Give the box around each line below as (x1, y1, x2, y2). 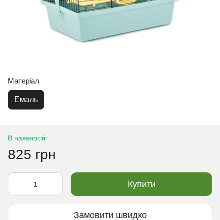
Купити (127, 179, 156, 189)
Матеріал (8, 76, 39, 85)
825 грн (8, 146, 55, 162)
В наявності (8, 134, 45, 142)
